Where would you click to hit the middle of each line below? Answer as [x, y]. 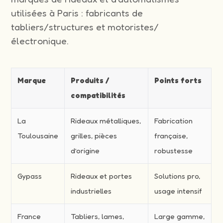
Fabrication [174, 121]
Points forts [178, 81]
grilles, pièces [94, 136]
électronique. [40, 41]
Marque [32, 81]
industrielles [91, 191]
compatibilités [98, 96]
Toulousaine [38, 136]
